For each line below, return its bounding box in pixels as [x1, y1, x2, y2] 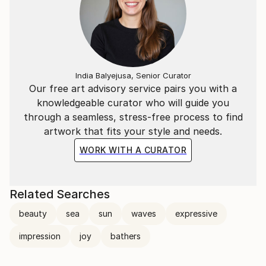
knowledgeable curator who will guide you [37, 97, 229, 109]
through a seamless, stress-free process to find [23, 111, 243, 123]
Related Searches [9, 187, 110, 201]
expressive [175, 208, 217, 218]
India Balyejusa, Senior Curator [75, 71, 191, 80]
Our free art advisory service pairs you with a [29, 83, 237, 94]
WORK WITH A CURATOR [79, 145, 187, 155]
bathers [110, 231, 141, 241]
